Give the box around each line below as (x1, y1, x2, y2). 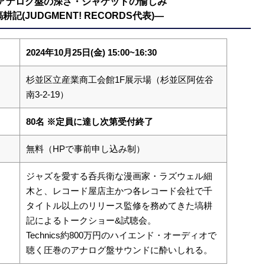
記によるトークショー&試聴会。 (26, 215, 156, 225)
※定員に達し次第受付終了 (47, 117, 153, 127)
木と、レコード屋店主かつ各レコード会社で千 (26, 186, 212, 196)
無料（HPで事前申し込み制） (26, 144, 145, 154)
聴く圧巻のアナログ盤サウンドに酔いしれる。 (26, 245, 212, 255)
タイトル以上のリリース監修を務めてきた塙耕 (26, 201, 212, 211)
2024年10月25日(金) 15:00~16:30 (26, 47, 157, 57)
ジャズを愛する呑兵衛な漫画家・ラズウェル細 (26, 171, 212, 181)
